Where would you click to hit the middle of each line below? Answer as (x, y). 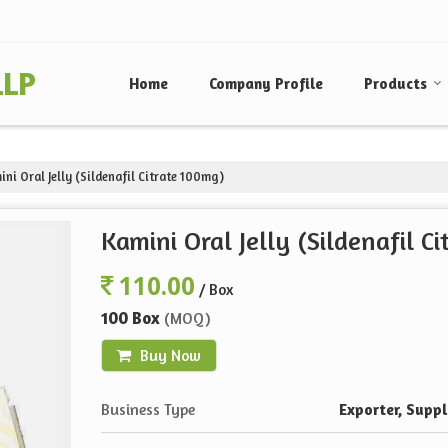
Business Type (148, 410)
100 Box (132, 318)
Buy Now (168, 356)
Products (395, 84)
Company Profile (266, 84)
